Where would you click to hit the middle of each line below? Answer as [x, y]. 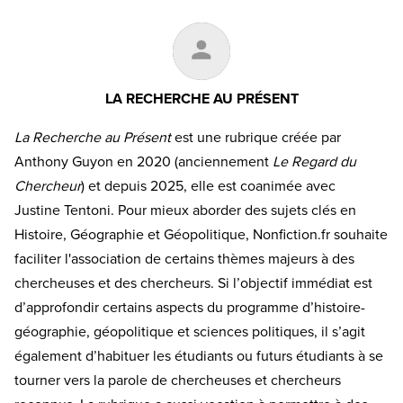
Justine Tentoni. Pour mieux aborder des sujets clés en [185, 211]
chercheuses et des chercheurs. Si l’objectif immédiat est [193, 284]
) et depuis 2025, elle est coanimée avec [208, 187]
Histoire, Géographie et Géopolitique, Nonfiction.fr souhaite [201, 235]
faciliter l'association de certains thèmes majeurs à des [184, 260]
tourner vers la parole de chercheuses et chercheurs [178, 381]
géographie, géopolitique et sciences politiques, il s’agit [190, 332]
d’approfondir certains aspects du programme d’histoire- [190, 308]
